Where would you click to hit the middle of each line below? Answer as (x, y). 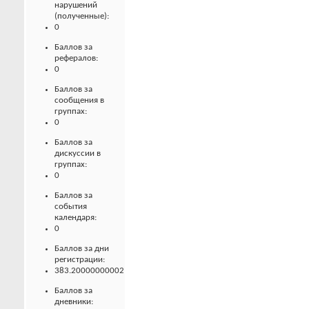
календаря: (76, 217)
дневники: (74, 301)
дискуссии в (78, 153)
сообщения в (79, 100)
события (71, 206)
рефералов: (76, 58)
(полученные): (82, 16)
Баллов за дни (82, 248)
